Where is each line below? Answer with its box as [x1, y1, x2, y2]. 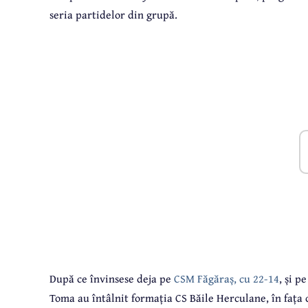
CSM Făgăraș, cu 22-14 [174, 270, 279, 287]
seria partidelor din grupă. [49, 6, 177, 23]
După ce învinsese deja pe [49, 270, 174, 287]
